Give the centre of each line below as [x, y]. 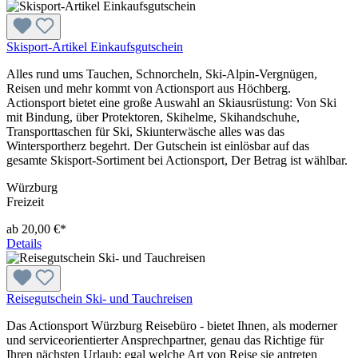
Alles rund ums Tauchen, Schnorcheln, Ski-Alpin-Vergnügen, [162, 74]
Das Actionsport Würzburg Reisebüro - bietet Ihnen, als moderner [172, 325]
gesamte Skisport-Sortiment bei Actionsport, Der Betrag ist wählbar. [177, 160]
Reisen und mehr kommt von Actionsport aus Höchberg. [149, 88]
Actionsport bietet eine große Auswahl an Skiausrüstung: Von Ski [171, 102]
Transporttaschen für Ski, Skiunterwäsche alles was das [145, 131]
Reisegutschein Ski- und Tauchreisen [99, 298]
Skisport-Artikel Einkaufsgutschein [95, 46]
